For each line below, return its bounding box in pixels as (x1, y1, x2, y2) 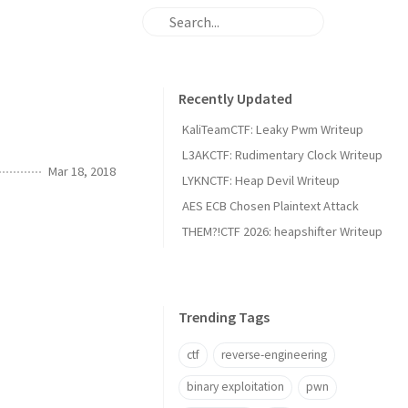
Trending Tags (178, 308, 270, 326)
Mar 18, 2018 (48, 162, 116, 179)
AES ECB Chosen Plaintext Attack (182, 198, 359, 214)
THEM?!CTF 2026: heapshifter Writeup (182, 223, 382, 240)
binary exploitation (187, 379, 284, 395)
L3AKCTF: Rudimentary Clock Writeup (182, 147, 382, 163)
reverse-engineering (220, 346, 327, 362)
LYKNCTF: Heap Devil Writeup (182, 172, 340, 189)
